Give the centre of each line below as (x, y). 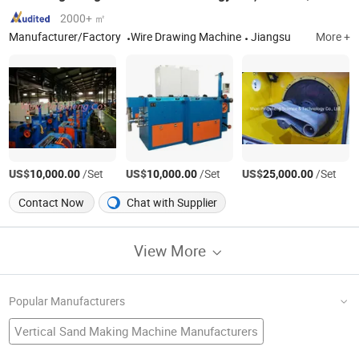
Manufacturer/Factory (67, 37)
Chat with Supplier (171, 202)
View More (172, 250)
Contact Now (52, 202)
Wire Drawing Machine (186, 37)
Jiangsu (271, 37)
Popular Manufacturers (67, 301)
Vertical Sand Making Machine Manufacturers (136, 331)
